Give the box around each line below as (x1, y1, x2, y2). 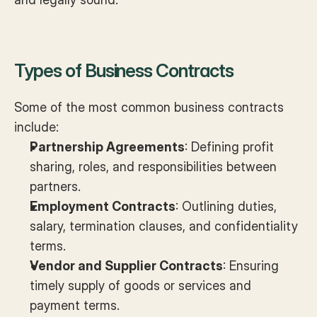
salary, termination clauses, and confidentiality (30, 219, 298, 234)
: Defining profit (185, 139, 274, 154)
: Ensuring (223, 258, 279, 273)
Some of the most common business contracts (14, 100, 284, 115)
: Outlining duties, (175, 199, 277, 214)
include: (14, 120, 59, 134)
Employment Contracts (30, 199, 175, 214)
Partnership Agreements (30, 139, 185, 154)
